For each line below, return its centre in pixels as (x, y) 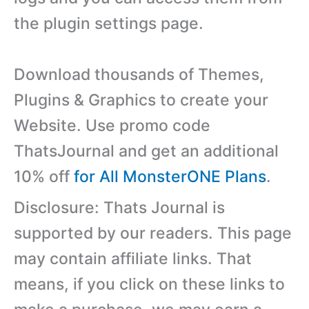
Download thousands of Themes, (139, 74)
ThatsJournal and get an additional (146, 151)
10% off (44, 176)
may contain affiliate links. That (133, 258)
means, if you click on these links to (149, 284)
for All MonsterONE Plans (170, 176)
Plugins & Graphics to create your (141, 100)
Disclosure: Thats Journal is (119, 207)
